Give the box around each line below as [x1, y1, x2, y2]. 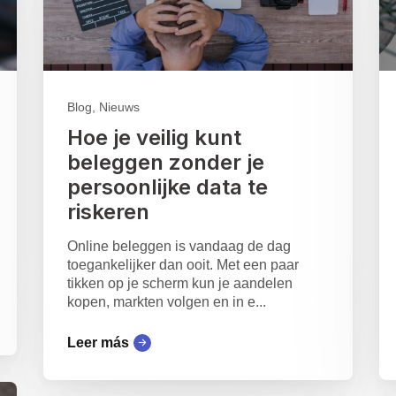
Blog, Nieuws [66, 100, 140, 115]
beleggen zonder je [66, 149, 264, 176]
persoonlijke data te [66, 174, 268, 201]
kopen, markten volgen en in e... [66, 294, 266, 310]
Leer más [66, 335, 129, 351]
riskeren [66, 199, 149, 225]
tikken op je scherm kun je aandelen [66, 276, 293, 292]
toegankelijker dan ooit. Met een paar [66, 257, 299, 273]
